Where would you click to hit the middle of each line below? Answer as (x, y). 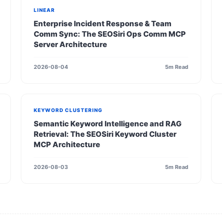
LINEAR (45, 10)
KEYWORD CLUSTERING (68, 110)
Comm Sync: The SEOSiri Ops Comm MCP (110, 34)
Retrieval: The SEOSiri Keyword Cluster (105, 134)
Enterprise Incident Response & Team (103, 24)
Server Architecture (71, 44)
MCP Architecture (67, 144)
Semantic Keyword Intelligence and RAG (108, 124)
